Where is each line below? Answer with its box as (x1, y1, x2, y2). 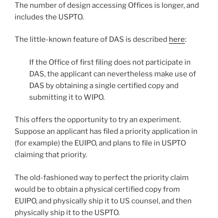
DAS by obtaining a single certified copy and (29, 81, 179, 90)
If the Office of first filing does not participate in (29, 57, 191, 67)
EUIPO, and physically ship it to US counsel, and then (15, 196, 192, 205)
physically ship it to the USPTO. (15, 208, 120, 217)
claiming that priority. (15, 150, 87, 160)
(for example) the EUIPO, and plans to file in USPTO (15, 139, 186, 148)
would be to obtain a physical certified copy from (15, 184, 180, 194)
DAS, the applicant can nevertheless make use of (29, 69, 196, 78)
